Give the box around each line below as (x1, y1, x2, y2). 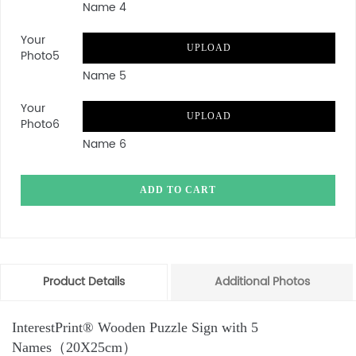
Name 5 (82, 67, 126, 85)
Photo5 (21, 47, 60, 65)
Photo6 (21, 115, 60, 133)
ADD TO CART (140, 184, 216, 195)
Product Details (43, 273, 125, 291)
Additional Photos (214, 273, 310, 291)
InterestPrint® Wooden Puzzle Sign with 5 (12, 319, 258, 335)
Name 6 (82, 135, 126, 153)
